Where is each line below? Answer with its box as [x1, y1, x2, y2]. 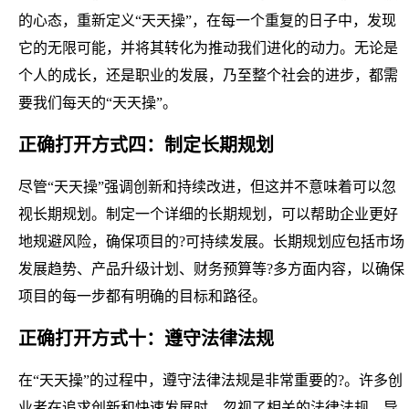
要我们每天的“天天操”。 [18, 94, 177, 110]
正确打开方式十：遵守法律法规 [18, 328, 274, 349]
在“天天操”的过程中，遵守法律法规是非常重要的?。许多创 [18, 372, 403, 388]
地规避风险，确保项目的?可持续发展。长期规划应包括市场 [18, 233, 404, 249]
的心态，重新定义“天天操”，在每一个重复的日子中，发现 [18, 12, 396, 28]
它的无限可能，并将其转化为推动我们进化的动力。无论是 [18, 39, 398, 56]
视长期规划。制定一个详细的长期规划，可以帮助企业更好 [18, 205, 398, 222]
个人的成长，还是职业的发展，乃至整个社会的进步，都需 [18, 67, 398, 83]
